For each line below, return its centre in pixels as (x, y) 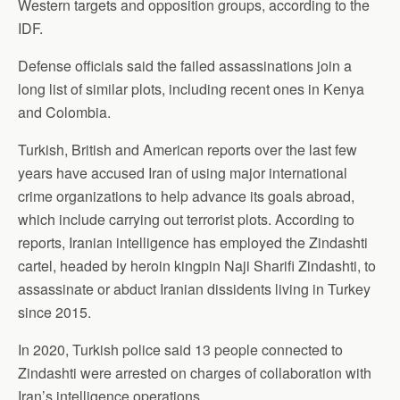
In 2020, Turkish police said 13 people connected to (180, 350)
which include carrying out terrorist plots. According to (186, 220)
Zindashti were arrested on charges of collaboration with (195, 373)
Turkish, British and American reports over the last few (187, 150)
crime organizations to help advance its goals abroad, (186, 196)
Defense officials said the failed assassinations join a (185, 66)
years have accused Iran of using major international (183, 173)
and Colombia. (64, 112)
